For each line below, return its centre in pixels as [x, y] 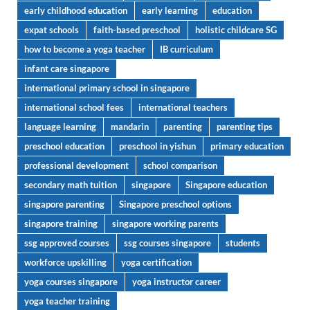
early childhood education [76, 10]
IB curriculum [186, 49]
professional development [76, 165]
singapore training [61, 223]
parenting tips [245, 126]
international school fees [74, 107]
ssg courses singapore [167, 243]
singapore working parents [165, 223]
